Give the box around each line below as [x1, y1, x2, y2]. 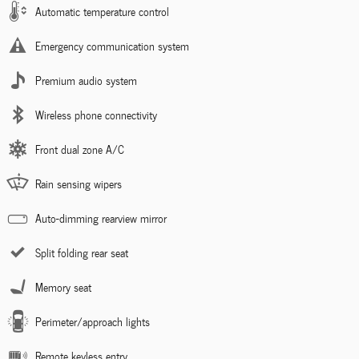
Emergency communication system [35, 36, 189, 55]
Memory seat [35, 277, 91, 296]
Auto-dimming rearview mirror [35, 208, 167, 228]
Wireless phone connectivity [35, 105, 157, 124]
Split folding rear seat [35, 243, 128, 262]
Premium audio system [35, 71, 137, 90]
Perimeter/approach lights [35, 312, 150, 331]
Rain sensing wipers [35, 174, 122, 193]
